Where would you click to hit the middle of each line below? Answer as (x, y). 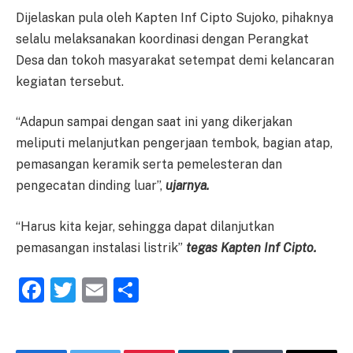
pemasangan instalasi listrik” (101, 247)
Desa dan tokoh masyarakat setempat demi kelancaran (175, 60)
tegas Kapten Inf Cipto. (251, 247)
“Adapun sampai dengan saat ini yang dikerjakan (154, 122)
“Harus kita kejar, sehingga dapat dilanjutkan (145, 226)
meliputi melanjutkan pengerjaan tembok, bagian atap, (174, 143)
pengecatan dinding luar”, (91, 186)
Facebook (100, 290)
